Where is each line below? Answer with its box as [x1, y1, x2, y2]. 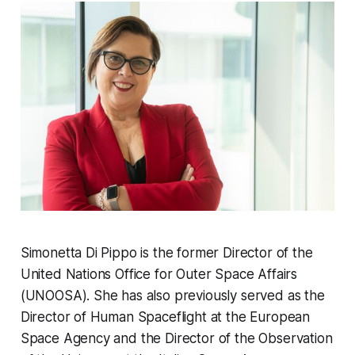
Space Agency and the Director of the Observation [20, 330, 333, 347]
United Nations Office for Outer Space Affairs [20, 266, 298, 283]
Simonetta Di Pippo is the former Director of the [20, 245, 313, 261]
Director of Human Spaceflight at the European [20, 309, 311, 326]
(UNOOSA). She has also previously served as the [20, 288, 325, 304]
